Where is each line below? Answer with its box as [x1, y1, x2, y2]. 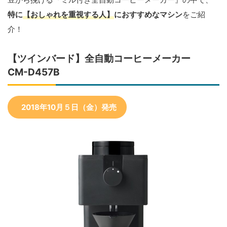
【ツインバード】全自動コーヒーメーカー [8, 53, 200, 65]
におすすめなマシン [114, 10, 182, 20]
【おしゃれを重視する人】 [23, 10, 114, 20]
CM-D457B [8, 66, 60, 79]
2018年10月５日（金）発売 [21, 102, 117, 112]
